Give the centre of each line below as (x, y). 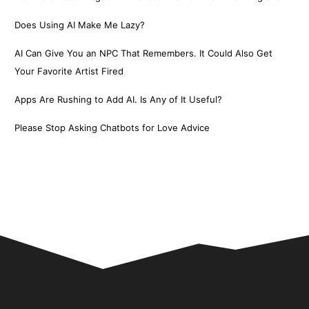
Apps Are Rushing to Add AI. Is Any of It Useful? (119, 100)
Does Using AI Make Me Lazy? (80, 25)
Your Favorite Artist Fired (69, 71)
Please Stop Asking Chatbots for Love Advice (112, 128)
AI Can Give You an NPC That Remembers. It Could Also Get (144, 53)
